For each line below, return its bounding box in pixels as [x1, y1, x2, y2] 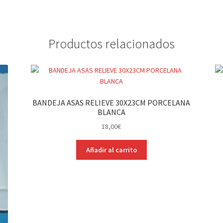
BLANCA [97, 107, 125, 117]
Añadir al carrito [86, 145, 137, 155]
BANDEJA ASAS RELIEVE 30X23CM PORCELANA [32, 97, 191, 108]
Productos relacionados [48, 36, 175, 52]
